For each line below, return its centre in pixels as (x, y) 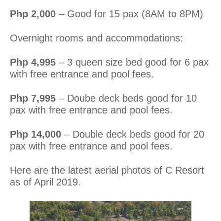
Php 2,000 (33, 14)
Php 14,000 (36, 134)
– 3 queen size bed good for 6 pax (132, 62)
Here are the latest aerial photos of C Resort (107, 170)
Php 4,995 (33, 62)
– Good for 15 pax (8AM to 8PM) (129, 14)
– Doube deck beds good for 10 (126, 98)
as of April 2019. (45, 182)
